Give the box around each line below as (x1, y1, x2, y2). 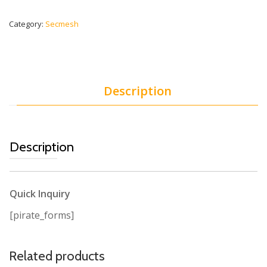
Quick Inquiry (10, 187, 70, 201)
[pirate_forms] (10, 209, 74, 222)
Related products (9, 248, 105, 265)
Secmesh (45, 18, 79, 29)
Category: (9, 18, 45, 29)
